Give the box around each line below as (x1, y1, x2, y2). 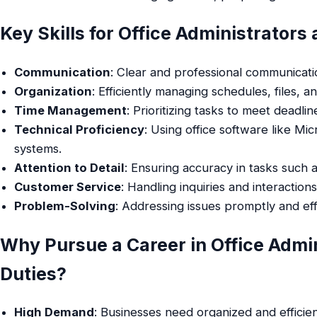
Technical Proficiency (13, 122, 144, 137)
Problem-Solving (13, 198, 115, 213)
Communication (13, 64, 110, 79)
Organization (13, 83, 92, 98)
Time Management (13, 103, 127, 117)
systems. (13, 141, 62, 156)
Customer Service (13, 179, 121, 194)
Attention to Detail (13, 160, 125, 175)
